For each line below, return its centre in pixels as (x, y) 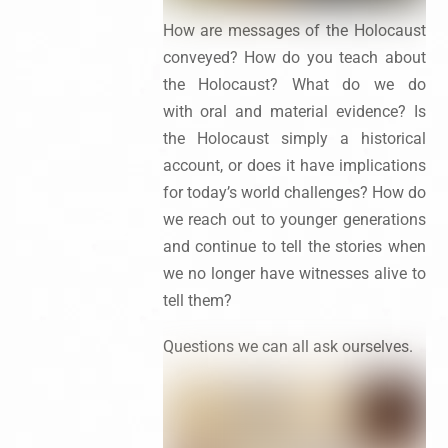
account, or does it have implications (294, 165)
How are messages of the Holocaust (294, 30)
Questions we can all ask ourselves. (287, 346)
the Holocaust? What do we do (294, 84)
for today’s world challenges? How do (294, 192)
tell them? (197, 300)
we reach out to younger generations (294, 219)
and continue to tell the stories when (294, 246)
